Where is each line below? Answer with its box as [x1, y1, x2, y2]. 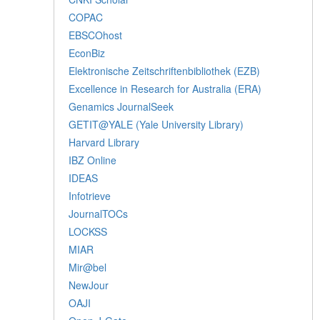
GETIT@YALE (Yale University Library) [69, 116, 244, 131]
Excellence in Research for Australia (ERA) [69, 81, 262, 96]
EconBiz [69, 45, 106, 60]
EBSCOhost [69, 27, 123, 42]
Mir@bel [69, 259, 107, 274]
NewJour [69, 277, 109, 292]
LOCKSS [69, 224, 108, 239]
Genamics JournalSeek [69, 99, 174, 114]
